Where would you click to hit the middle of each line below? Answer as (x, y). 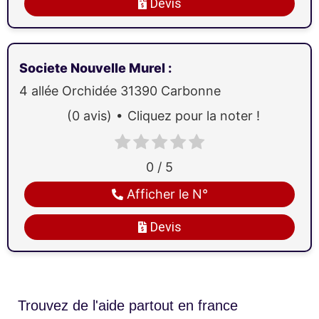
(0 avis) (89, 115)
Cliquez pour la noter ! (193, 115)
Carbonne (191, 90)
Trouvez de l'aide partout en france (128, 306)
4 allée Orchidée (70, 90)
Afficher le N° (167, 194)
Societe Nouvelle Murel (94, 68)
